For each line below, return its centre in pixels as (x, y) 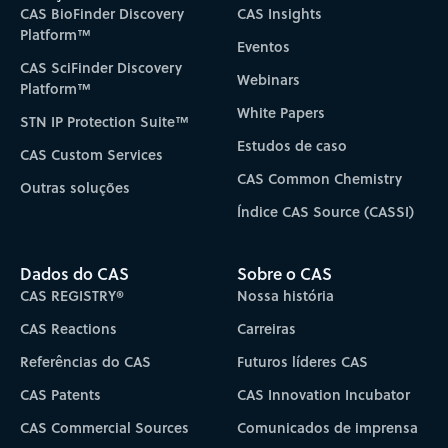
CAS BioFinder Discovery (101, 14)
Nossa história (286, 296)
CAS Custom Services (91, 155)
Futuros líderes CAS (303, 362)
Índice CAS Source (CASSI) (326, 212)
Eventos (264, 47)
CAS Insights (280, 14)
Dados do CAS (74, 274)
